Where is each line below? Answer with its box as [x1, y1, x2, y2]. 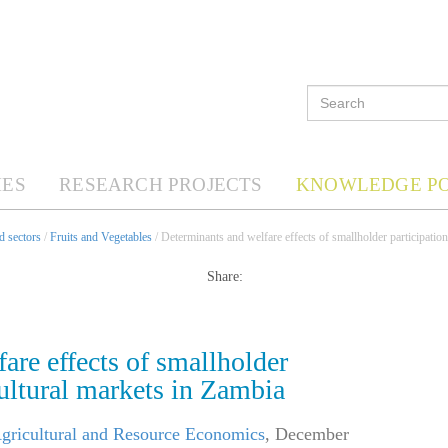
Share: [206, 269, 243, 285]
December [275, 424, 349, 445]
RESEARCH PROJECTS [59, 174, 263, 195]
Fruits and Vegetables [50, 229, 152, 244]
